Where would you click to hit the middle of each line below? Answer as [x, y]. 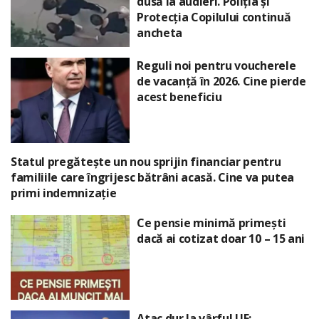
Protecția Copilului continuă [214, 17]
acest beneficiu [179, 97]
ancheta [159, 32]
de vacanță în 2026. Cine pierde [221, 82]
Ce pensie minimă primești [211, 223]
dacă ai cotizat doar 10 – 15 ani [221, 238]
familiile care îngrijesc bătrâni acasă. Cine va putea [153, 177]
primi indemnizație [64, 193]
